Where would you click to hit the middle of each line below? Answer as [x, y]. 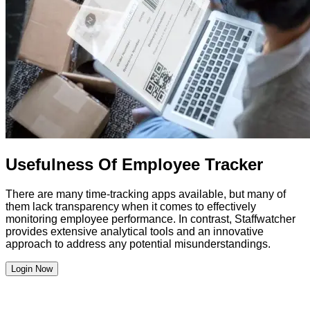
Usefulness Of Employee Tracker [134, 165]
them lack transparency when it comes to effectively [131, 207]
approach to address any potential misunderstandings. [138, 244]
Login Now [32, 269]
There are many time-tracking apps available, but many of [146, 194]
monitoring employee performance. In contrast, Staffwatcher [151, 219]
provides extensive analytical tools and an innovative [135, 232]
